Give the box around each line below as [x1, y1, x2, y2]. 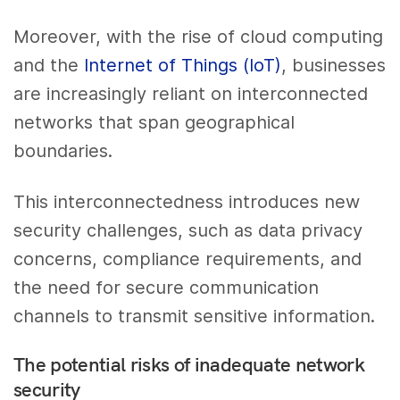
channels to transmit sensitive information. [13, 304, 376, 327]
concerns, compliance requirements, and [13, 247, 362, 270]
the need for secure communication [13, 276, 320, 298]
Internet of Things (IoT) [84, 54, 282, 76]
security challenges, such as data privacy [13, 219, 363, 241]
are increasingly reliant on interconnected [13, 82, 369, 104]
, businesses [281, 54, 387, 76]
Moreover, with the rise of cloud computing [13, 25, 384, 47]
